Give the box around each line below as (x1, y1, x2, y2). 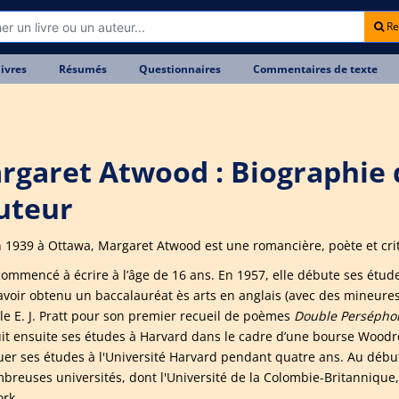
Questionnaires (139, 61, 221, 77)
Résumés (59, 61, 107, 77)
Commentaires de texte (253, 61, 378, 77)
